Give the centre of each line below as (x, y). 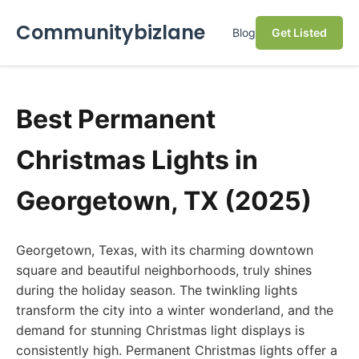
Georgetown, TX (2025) (164, 201)
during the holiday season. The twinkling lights (157, 290)
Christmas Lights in (137, 160)
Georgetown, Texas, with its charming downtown (165, 250)
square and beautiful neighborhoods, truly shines (164, 270)
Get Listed (299, 32)
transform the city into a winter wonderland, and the (175, 310)
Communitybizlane (111, 32)
